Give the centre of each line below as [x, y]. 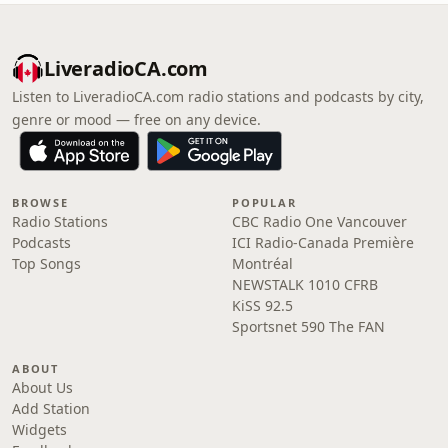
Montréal [262, 263]
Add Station [51, 408]
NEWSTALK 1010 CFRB [305, 284]
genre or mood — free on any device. [136, 119]
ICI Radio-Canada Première [323, 242]
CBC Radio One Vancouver [319, 221]
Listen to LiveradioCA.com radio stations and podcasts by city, [218, 96]
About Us [42, 387]
